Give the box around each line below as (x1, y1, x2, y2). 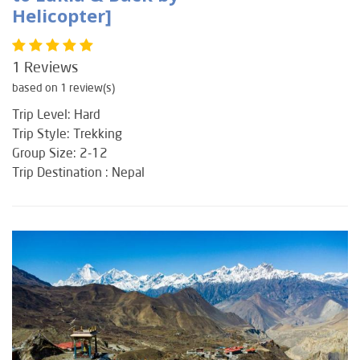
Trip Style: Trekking (12, 125, 122, 141)
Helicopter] (12, 3, 112, 28)
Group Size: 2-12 (12, 145, 108, 161)
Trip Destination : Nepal (12, 164, 145, 180)
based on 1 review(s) (12, 80, 115, 95)
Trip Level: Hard (12, 106, 100, 122)
